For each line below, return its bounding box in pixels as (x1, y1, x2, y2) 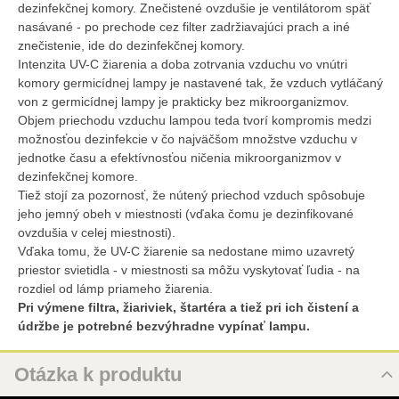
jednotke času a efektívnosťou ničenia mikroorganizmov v (18, 151, 341, 165)
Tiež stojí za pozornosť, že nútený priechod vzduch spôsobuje (18, 188, 365, 202)
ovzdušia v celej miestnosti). (18, 225, 175, 240)
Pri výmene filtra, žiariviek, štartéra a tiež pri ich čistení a (18, 300, 359, 314)
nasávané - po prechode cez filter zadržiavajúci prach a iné (18, 20, 350, 34)
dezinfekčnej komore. (18, 169, 138, 183)
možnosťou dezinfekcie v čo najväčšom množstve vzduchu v (18, 132, 357, 146)
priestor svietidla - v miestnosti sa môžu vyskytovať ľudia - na (18, 263, 360, 277)
